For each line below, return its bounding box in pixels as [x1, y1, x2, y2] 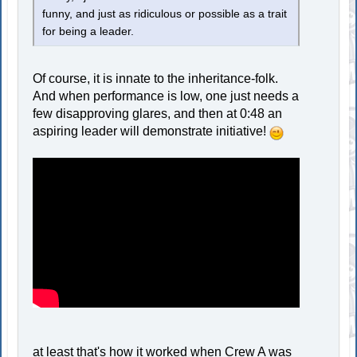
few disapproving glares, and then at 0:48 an [33, 107, 283, 121]
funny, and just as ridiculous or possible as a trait [42, 8, 288, 21]
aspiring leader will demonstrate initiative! [33, 124, 270, 139]
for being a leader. [42, 25, 135, 38]
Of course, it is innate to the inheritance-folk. [33, 72, 279, 86]
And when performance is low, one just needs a [33, 89, 300, 104]
